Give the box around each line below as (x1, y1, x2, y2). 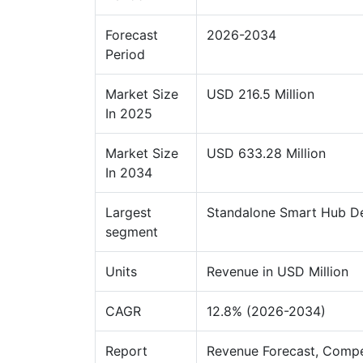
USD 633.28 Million (207, 144, 326, 161)
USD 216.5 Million (207, 85, 314, 102)
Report (105, 342, 147, 359)
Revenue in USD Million (207, 263, 348, 280)
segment (105, 223, 158, 240)
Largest (105, 203, 152, 220)
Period (105, 45, 145, 62)
